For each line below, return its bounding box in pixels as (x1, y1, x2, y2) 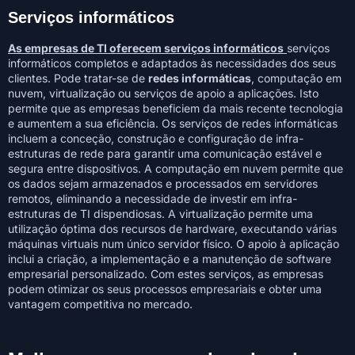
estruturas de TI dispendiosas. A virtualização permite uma (8, 206, 313, 220)
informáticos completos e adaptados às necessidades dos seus (8, 55, 336, 70)
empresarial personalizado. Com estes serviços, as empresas (8, 266, 323, 281)
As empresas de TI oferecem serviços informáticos (8, 40, 284, 55)
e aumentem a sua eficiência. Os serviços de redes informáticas (8, 116, 338, 130)
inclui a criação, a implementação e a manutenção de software (8, 251, 331, 265)
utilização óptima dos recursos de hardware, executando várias (8, 221, 337, 235)
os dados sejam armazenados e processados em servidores (8, 176, 318, 190)
